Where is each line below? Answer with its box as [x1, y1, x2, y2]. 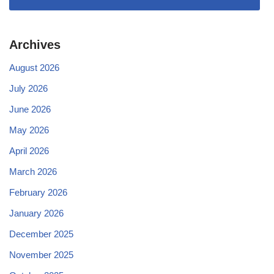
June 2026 [9, 103, 51, 114]
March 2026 [9, 166, 57, 177]
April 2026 [9, 145, 49, 156]
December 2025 [9, 228, 73, 239]
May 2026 [9, 124, 49, 135]
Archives [9, 37, 61, 51]
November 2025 [9, 249, 73, 260]
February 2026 [9, 187, 67, 198]
